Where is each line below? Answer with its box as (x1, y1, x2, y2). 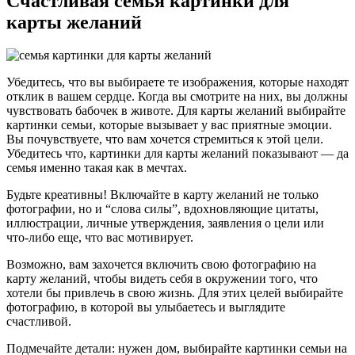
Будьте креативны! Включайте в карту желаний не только (6, 188, 319, 202)
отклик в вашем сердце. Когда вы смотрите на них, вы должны (6, 90, 348, 104)
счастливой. (6, 315, 71, 329)
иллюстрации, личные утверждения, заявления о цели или (6, 216, 324, 231)
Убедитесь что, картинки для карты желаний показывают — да (6, 147, 349, 161)
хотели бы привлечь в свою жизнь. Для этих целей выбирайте (6, 286, 343, 300)
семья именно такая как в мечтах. (6, 161, 187, 175)
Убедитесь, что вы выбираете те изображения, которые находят (6, 75, 349, 90)
